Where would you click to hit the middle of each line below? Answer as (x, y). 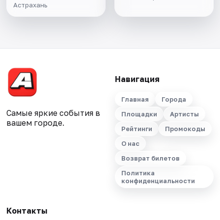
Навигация (137, 79)
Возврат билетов (150, 158)
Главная (135, 99)
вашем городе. (36, 123)
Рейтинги (137, 129)
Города (174, 99)
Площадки (139, 114)
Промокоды (185, 129)
